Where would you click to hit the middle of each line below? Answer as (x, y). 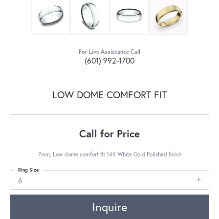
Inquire (109, 207)
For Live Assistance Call (109, 51)
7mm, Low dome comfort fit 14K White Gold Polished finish (109, 154)
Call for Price (109, 133)
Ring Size (28, 170)
